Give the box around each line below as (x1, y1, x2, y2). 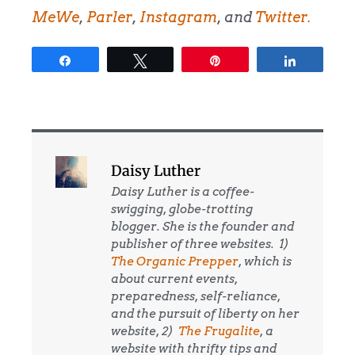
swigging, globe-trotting (111, 202, 253, 217)
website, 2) (111, 324, 178, 339)
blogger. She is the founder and (111, 219, 294, 235)
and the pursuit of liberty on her (111, 307, 300, 322)
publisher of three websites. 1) (111, 237, 289, 252)
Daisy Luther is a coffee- (111, 185, 254, 200)
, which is (239, 254, 292, 269)
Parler (86, 9, 132, 26)
